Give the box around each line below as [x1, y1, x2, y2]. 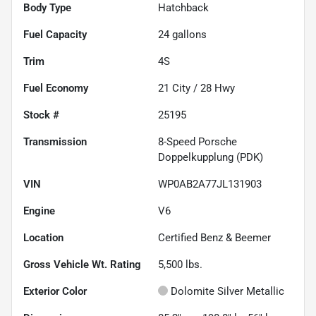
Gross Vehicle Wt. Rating [23, 258, 141, 272]
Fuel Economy [23, 82, 88, 95]
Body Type [23, 1, 71, 15]
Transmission [23, 135, 87, 149]
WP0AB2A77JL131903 [158, 178, 262, 191]
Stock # [23, 109, 59, 122]
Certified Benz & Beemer [158, 231, 271, 245]
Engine [23, 205, 55, 218]
